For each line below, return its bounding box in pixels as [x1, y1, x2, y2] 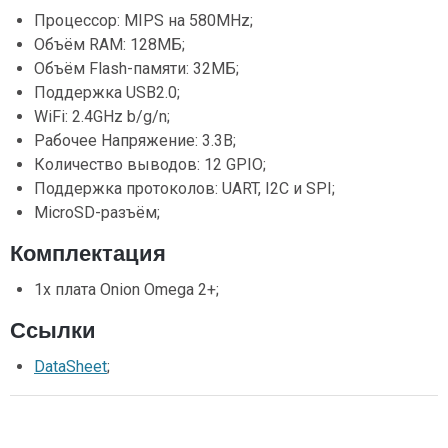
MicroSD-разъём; [34, 203, 160, 222]
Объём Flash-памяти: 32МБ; [34, 59, 239, 78]
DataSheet [34, 357, 107, 376]
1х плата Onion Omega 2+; [34, 280, 219, 299]
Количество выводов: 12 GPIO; [34, 155, 266, 174]
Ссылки [10, 318, 96, 343]
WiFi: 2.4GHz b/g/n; [34, 107, 170, 126]
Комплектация [10, 241, 166, 266]
